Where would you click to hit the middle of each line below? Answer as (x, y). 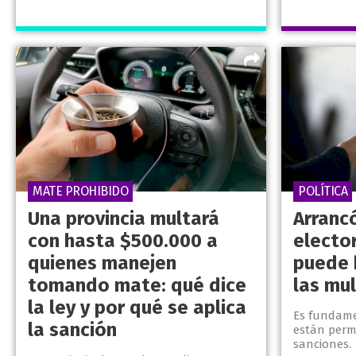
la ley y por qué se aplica (137, 308)
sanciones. (323, 344)
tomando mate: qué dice (137, 286)
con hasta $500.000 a (123, 241)
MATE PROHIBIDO (80, 192)
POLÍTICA (323, 192)
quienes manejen (102, 263)
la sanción (72, 330)
